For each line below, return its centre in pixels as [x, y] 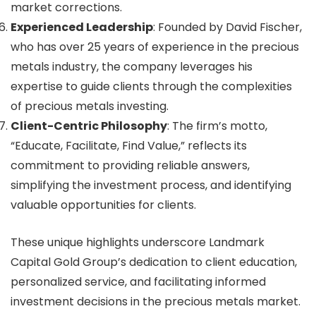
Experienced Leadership [82, 27]
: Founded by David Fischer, [227, 27]
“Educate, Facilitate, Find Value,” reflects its [129, 145]
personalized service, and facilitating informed [138, 281]
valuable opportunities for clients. [103, 205]
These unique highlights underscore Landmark [138, 242]
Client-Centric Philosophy [89, 126]
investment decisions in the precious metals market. [156, 301]
